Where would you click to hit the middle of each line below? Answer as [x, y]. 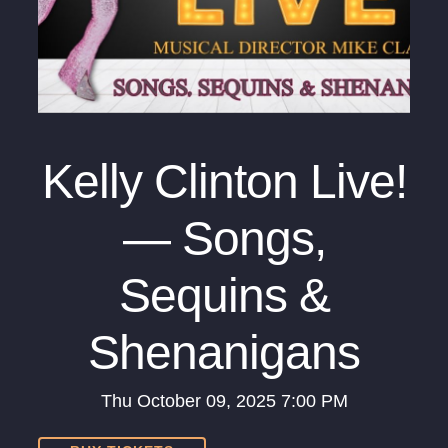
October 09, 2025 [206, 401]
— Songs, [224, 239]
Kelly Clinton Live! [224, 182]
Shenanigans [224, 353]
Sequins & [224, 296]
